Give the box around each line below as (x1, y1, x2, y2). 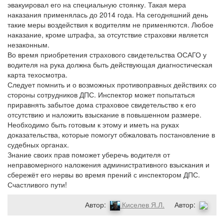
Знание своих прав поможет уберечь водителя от (7, 149, 170, 159)
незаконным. (7, 39, 49, 49)
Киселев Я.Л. (120, 199, 164, 209)
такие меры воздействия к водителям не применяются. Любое (7, 19, 213, 29)
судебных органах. (7, 139, 69, 149)
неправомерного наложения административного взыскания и (7, 159, 209, 169)
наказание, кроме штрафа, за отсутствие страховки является (7, 29, 208, 39)
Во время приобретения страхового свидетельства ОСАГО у (7, 49, 206, 59)
